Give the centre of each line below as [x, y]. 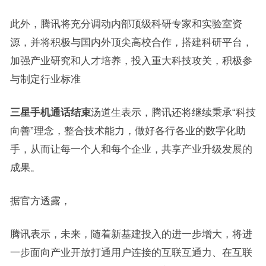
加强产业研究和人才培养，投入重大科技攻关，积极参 [131, 61]
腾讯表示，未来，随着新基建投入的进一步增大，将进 [131, 234]
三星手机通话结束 [50, 112]
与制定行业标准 [45, 79]
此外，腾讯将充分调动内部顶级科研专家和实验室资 [126, 24]
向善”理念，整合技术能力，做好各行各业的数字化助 [128, 131]
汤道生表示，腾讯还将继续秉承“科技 [173, 112]
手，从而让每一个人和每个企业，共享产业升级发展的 [131, 149]
